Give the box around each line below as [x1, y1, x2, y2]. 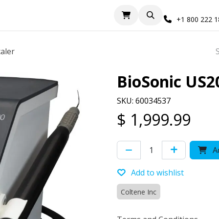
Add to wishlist [131, 167, 184, 178]
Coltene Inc [121, 187, 156, 197]
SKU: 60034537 [117, 95, 171, 106]
